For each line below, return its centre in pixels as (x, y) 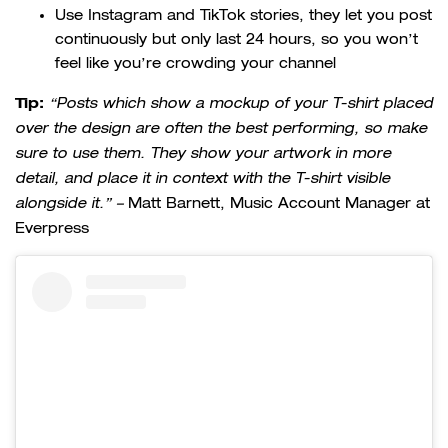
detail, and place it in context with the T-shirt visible (202, 179)
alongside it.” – (69, 204)
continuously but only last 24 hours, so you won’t (236, 39)
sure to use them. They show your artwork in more (203, 154)
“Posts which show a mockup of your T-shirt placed (241, 104)
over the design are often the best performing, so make (221, 129)
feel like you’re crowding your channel (195, 63)
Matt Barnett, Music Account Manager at (276, 203)
